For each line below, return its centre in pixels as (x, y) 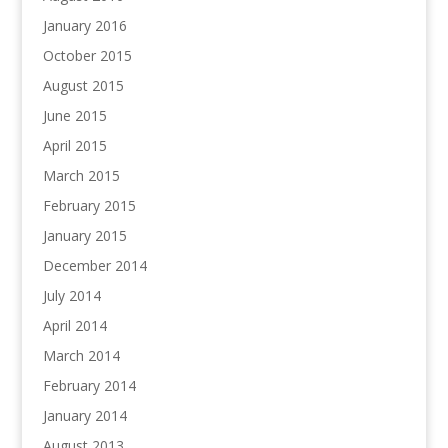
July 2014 (71, 295)
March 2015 (81, 175)
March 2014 (81, 355)
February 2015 (89, 205)
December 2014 (94, 265)
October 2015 (87, 55)
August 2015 (83, 85)
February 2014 (89, 385)
